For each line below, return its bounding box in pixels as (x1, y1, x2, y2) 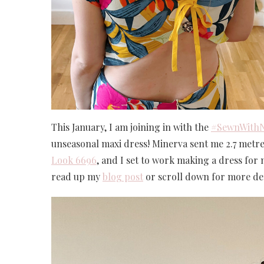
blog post (103, 170, 143, 183)
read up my (51, 170, 103, 183)
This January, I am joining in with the (51, 121, 211, 134)
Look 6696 (51, 154, 97, 167)
